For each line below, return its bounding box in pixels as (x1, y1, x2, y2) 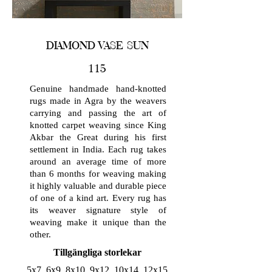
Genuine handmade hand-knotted (30, 84, 166, 93)
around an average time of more (30, 157, 166, 166)
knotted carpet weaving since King (30, 120, 166, 130)
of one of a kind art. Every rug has (30, 193, 166, 203)
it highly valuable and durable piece (30, 181, 166, 191)
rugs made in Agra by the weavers (30, 96, 166, 106)
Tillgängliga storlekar (53, 247, 141, 257)
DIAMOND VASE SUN (46, 38, 149, 52)
